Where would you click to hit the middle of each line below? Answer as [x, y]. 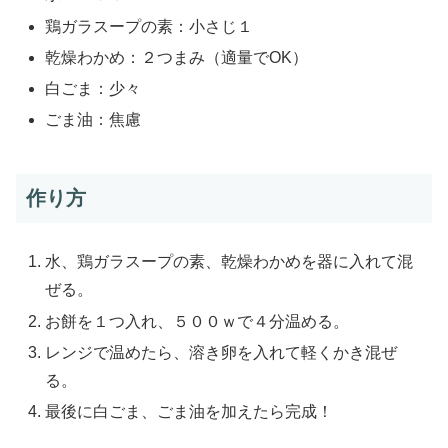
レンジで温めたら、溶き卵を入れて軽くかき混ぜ [221, 352]
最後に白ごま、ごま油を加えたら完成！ [189, 411]
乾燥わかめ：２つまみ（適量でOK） [177, 57]
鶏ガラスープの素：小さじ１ [149, 26]
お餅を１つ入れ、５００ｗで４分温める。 [197, 321]
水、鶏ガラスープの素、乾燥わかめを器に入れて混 [229, 262]
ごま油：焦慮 [93, 120]
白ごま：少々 [93, 89]
